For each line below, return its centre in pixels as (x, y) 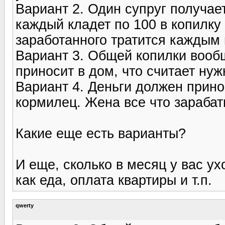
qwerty (25, 205)
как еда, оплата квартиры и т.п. (114, 180)
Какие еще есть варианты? (101, 133)
